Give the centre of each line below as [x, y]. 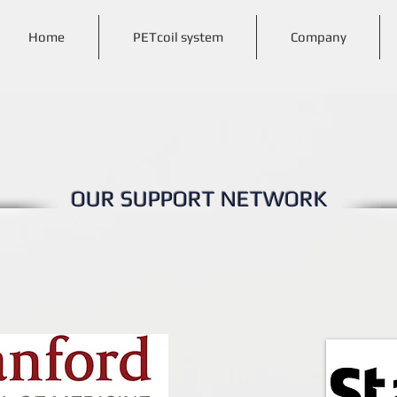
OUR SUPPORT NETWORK [199, 199]
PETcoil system [178, 37]
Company [318, 37]
